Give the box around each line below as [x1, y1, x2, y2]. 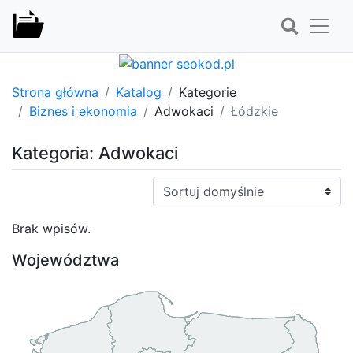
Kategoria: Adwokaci [12, 142, 178, 163]
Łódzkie [231, 102, 278, 119]
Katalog [116, 84, 162, 100]
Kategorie [179, 84, 236, 100]
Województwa [12, 250, 119, 269]
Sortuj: [152, 176, 191, 193]
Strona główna [12, 84, 98, 100]
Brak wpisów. [12, 220, 91, 236]
